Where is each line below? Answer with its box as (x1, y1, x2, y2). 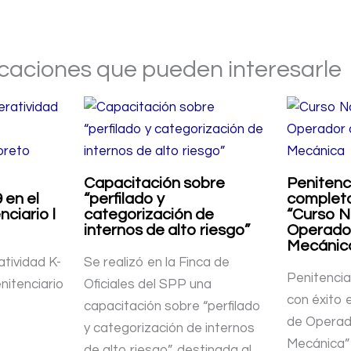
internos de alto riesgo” (84, 222, 251, 238)
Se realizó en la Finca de (84, 255, 230, 270)
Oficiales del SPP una (84, 277, 212, 291)
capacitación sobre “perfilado (84, 299, 262, 313)
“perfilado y (84, 190, 165, 207)
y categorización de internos (84, 320, 255, 335)
